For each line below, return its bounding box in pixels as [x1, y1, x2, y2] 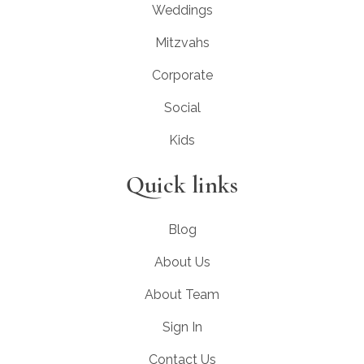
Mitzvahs [154, 34, 210, 50]
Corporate [151, 67, 213, 83]
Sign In [162, 318, 202, 335]
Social [163, 99, 201, 115]
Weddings [151, 2, 213, 18]
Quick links [126, 169, 238, 200]
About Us [154, 253, 210, 270]
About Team [145, 286, 219, 302]
